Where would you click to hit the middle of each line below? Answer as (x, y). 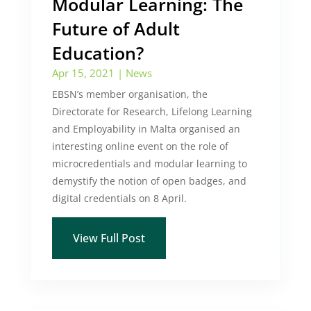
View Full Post (109, 238)
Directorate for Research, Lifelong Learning (152, 111)
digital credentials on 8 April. (119, 198)
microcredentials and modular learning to (149, 163)
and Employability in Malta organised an (146, 129)
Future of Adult (116, 28)
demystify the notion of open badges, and (149, 181)
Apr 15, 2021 (83, 73)
